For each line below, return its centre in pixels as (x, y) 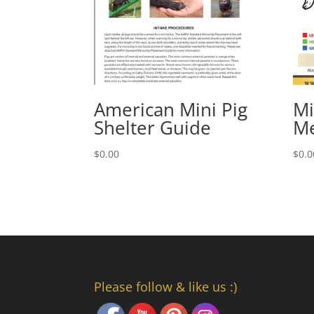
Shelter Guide (153, 127)
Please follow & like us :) (166, 287)
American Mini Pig (171, 109)
